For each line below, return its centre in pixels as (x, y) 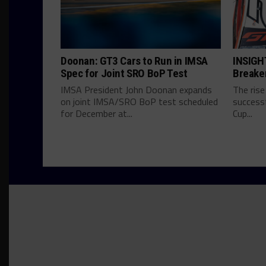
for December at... (96, 114)
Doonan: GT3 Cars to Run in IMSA (134, 61)
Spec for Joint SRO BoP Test (124, 74)
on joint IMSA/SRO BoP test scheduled (139, 102)
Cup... (243, 114)
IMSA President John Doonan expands (136, 90)
